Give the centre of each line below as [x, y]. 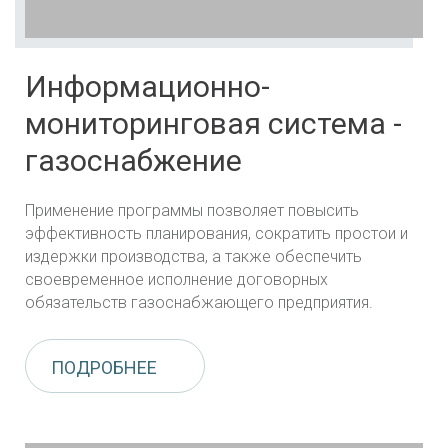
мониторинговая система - [213, 123]
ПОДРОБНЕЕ [104, 367]
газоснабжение [133, 160]
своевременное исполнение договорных [176, 279]
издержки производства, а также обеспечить [193, 256]
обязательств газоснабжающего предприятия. [199, 302]
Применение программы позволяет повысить [192, 210]
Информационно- [147, 86]
